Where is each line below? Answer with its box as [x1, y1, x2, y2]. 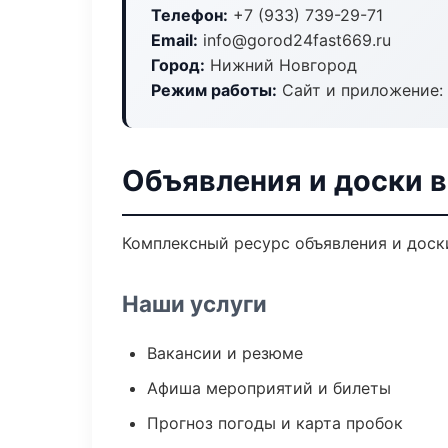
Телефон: [151, 5, 228, 25]
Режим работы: [151, 80, 277, 100]
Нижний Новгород [205, 55, 357, 75]
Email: [151, 30, 198, 50]
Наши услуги [122, 290, 267, 317]
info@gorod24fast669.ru [198, 30, 391, 50]
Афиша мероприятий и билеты [147, 378, 391, 398]
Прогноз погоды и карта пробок [147, 413, 403, 433]
